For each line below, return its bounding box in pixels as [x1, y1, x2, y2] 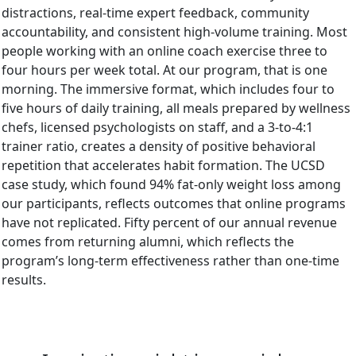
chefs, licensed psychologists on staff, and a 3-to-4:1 [2, 118, 313, 136]
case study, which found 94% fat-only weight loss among [2, 175, 341, 193]
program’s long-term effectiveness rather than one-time [2, 251, 339, 269]
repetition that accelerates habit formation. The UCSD [2, 156, 325, 174]
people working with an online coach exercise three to [2, 41, 327, 60]
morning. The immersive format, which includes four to [2, 79, 335, 98]
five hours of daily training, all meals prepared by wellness [2, 99, 350, 117]
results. [2, 270, 46, 288]
